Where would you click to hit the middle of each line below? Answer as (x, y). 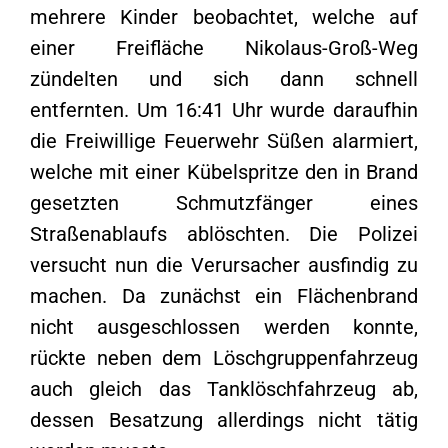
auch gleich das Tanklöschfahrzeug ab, (224, 389)
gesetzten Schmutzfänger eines (224, 203)
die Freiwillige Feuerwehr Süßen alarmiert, (224, 141)
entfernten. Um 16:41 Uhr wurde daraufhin (224, 110)
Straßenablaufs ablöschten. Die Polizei (224, 234)
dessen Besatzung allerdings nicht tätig (224, 420)
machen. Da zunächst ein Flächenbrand (224, 296)
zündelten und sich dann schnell (224, 79)
